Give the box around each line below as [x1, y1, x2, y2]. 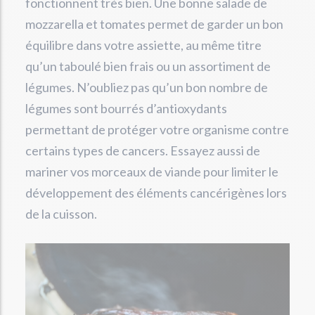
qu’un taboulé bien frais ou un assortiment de [25, 58, 271, 75]
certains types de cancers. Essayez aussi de [25, 143, 260, 159]
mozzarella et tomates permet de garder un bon [25, 16, 283, 32]
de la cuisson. [25, 206, 97, 222]
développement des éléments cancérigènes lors [25, 185, 287, 201]
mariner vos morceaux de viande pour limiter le [25, 164, 278, 180]
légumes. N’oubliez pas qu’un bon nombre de [25, 79, 268, 96]
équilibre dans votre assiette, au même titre [25, 37, 262, 53]
